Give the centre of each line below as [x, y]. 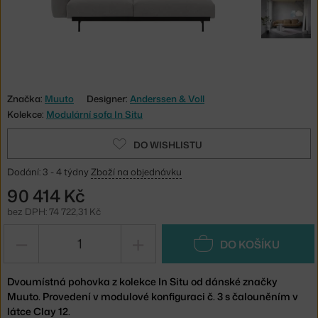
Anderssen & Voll [167, 98]
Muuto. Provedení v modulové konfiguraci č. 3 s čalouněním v [153, 296]
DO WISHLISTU [168, 144]
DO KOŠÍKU [250, 244]
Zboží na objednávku [136, 171]
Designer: [108, 98]
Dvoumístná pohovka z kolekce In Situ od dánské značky [142, 281]
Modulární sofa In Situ [94, 114]
